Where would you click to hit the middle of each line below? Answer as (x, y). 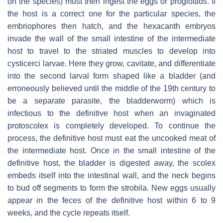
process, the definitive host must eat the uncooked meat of (111, 138)
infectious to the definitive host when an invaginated (111, 113)
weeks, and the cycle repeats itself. (69, 213)
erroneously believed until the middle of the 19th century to (111, 89)
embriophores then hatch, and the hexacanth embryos (111, 26)
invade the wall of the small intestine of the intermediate (111, 39)
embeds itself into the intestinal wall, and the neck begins (111, 176)
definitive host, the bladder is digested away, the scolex (111, 163)
